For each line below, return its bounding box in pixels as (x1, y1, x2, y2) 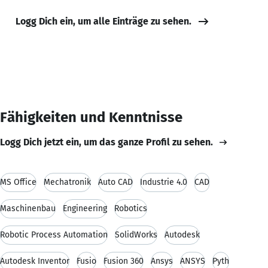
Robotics (114, 203, 147, 214)
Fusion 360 (103, 255, 144, 266)
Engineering (63, 203, 107, 214)
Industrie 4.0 (140, 176, 187, 187)
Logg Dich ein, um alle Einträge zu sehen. (16, 15, 191, 27)
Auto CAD (98, 176, 133, 187)
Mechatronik (44, 176, 91, 187)
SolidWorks (115, 229, 157, 240)
